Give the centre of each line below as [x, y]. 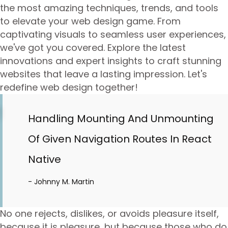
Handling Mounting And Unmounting [121, 119]
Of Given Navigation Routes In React [120, 139]
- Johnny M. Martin [61, 182]
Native [45, 159]
